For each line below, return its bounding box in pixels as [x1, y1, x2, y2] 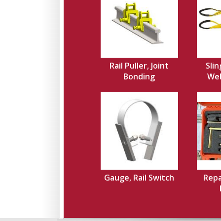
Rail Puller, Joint [110, 60, 169, 71]
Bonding [123, 71, 155, 82]
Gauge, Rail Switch [104, 172, 174, 183]
